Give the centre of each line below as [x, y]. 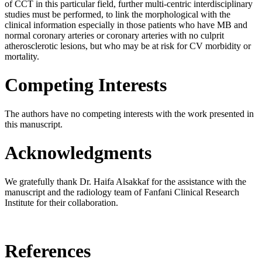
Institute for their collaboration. [61, 202]
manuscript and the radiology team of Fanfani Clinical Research [122, 192]
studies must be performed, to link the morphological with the [118, 15]
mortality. [22, 57]
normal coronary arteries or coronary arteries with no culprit [114, 36]
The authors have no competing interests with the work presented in [129, 113]
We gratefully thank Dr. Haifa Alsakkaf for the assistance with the [125, 181]
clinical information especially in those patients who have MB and [126, 25]
